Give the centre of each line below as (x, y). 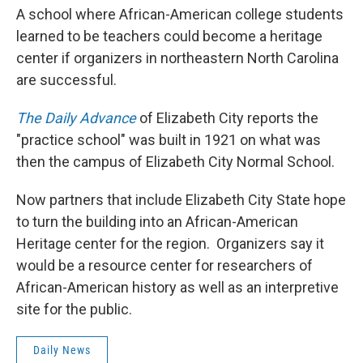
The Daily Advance (76, 118)
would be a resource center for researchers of (164, 265)
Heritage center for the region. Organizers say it (170, 243)
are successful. (66, 80)
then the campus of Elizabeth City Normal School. (175, 162)
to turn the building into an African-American (157, 222)
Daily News (62, 350)
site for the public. (74, 309)
